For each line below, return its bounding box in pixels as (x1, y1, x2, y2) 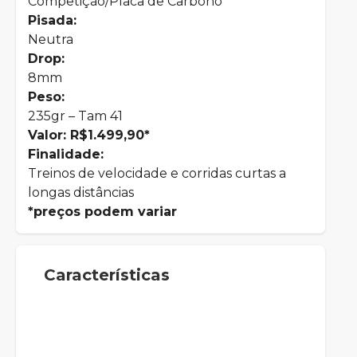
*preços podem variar (28, 204, 177, 219)
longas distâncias (28, 185, 134, 200)
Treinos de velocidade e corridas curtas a (28, 166, 286, 181)
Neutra (28, 32, 73, 47)
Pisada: (28, 13, 76, 28)
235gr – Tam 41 (28, 108, 123, 124)
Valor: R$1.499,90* (28, 127, 150, 143)
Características (44, 265, 170, 284)
